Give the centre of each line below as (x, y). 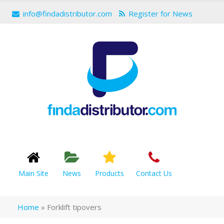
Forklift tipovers (74, 207)
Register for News (160, 13)
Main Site (33, 173)
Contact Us (154, 173)
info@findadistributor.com (67, 13)
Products (109, 173)
